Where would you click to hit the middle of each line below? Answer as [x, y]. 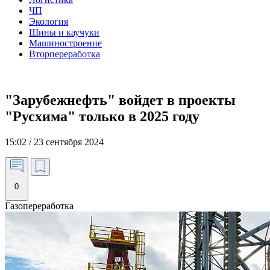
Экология [49, 21]
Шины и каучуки [64, 32]
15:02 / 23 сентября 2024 [54, 142]
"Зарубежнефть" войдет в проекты [120, 100]
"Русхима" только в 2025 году [102, 116]
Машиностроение [65, 43]
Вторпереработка [64, 54]
